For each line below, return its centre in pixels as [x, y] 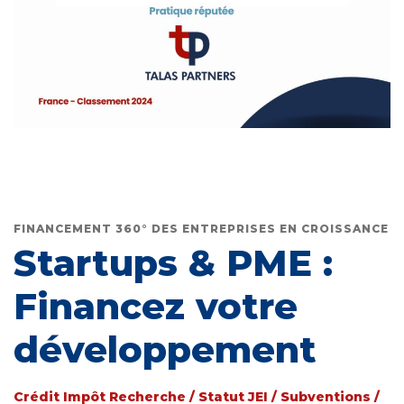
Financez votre [156, 307]
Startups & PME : [173, 263]
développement [165, 350]
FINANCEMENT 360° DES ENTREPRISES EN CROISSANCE [201, 229]
